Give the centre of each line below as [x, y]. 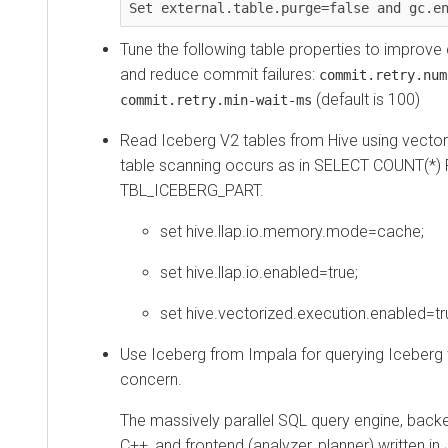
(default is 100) [366, 99]
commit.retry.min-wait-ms [216, 99]
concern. [151, 379]
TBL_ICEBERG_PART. [192, 190]
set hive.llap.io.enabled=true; [259, 272]
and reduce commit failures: [219, 74]
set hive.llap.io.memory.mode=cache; [292, 231]
